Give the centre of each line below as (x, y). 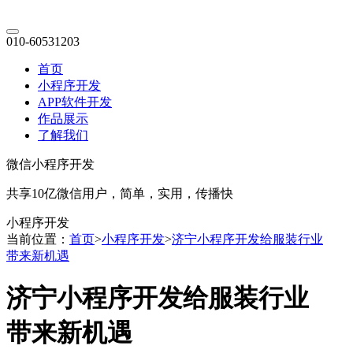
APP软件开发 (75, 102)
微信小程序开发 (50, 164)
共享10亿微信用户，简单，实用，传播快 (120, 193)
